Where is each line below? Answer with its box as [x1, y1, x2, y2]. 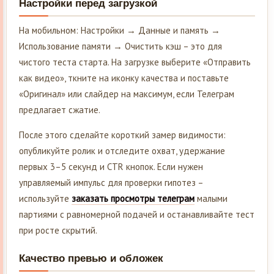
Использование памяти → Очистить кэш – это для [19, 40, 222, 53]
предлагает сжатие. [19, 104, 100, 116]
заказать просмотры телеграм [72, 193, 194, 205]
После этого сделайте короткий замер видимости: [19, 129, 226, 141]
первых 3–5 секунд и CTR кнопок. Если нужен [19, 161, 203, 173]
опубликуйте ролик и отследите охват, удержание [19, 145, 225, 157]
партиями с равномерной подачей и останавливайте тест [19, 209, 254, 221]
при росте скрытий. [19, 224, 97, 237]
